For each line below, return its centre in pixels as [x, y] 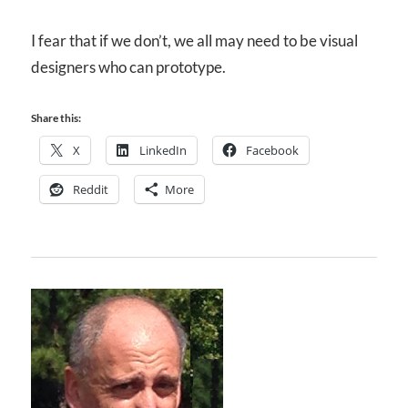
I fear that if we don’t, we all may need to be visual [194, 40]
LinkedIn [163, 151]
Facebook [272, 151]
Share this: [56, 118]
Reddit [91, 190]
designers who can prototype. [128, 66]
